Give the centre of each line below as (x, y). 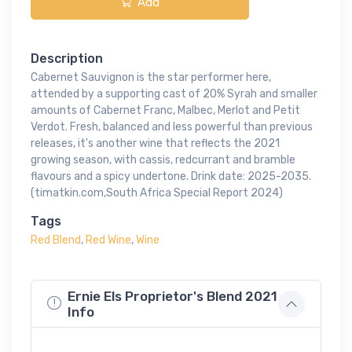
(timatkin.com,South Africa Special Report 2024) (157, 193)
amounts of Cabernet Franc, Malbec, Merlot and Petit (165, 111)
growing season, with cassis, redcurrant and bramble (163, 160)
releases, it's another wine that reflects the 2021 (155, 144)
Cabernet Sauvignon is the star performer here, (151, 78)
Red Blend (56, 240)
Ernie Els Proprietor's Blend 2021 (172, 297)
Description (67, 59)
